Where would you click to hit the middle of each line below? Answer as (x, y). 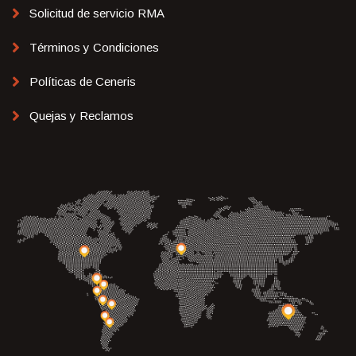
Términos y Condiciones (94, 48)
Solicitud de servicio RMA (97, 14)
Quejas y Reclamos (81, 116)
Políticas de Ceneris (83, 82)
